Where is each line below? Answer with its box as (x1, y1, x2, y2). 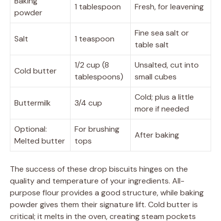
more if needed (135, 103, 189, 114)
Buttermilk (14, 97, 51, 108)
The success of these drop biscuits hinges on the (10, 163, 188, 174)
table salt (135, 39, 169, 50)
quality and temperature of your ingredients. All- (10, 175, 184, 186)
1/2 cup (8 (74, 59, 109, 70)
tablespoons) (74, 71, 123, 82)
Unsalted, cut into (135, 59, 199, 70)
